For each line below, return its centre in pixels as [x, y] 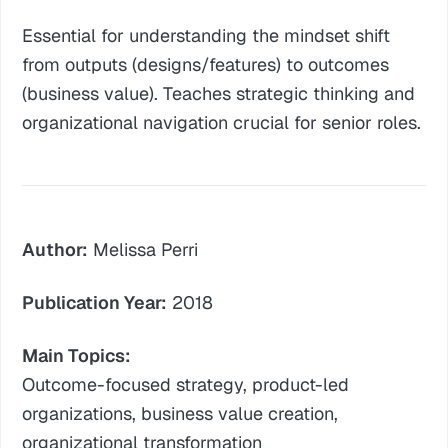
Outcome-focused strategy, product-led [186, 384]
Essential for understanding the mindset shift [206, 35]
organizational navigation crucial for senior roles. [222, 122]
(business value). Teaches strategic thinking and [219, 93]
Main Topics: [77, 355]
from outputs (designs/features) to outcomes [206, 64]
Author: [55, 249]
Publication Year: [95, 302]
